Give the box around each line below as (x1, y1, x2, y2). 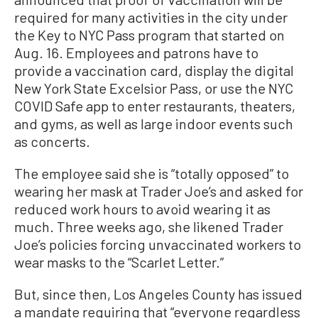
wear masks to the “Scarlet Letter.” (14, 253, 224, 270)
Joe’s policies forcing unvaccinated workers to (14, 236, 301, 253)
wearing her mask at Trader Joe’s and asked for (14, 182, 303, 199)
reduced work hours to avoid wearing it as (14, 200, 270, 217)
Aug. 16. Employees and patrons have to (14, 44, 258, 61)
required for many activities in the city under (14, 9, 287, 26)
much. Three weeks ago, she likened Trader (14, 218, 283, 235)
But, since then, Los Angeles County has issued (14, 285, 302, 302)
